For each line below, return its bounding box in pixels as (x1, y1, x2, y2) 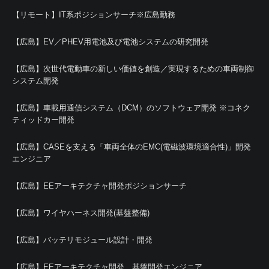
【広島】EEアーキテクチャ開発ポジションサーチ (12, 181, 187, 190)
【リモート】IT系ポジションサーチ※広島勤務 (12, 10, 175, 19)
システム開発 (12, 76, 59, 85)
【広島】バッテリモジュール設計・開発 (12, 235, 153, 244)
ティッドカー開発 (12, 115, 74, 124)
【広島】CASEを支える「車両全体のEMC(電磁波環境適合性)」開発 (12, 142, 251, 151)
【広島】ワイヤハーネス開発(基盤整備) (12, 208, 150, 217)
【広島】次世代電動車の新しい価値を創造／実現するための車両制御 (12, 64, 254, 73)
